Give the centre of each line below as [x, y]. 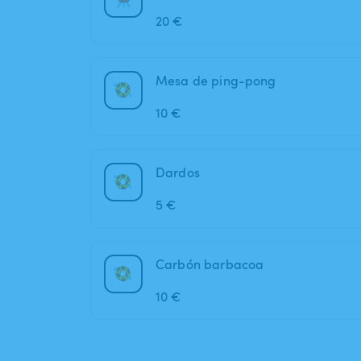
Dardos [178, 173]
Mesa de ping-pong [216, 81]
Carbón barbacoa [210, 265]
